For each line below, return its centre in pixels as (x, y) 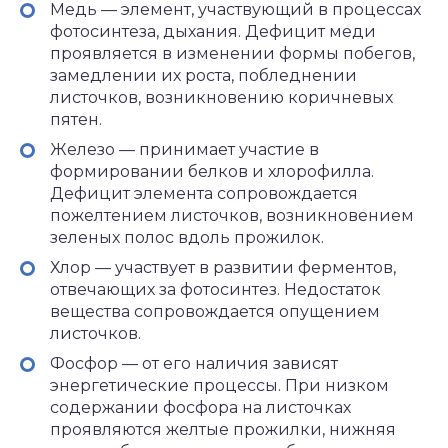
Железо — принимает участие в (184, 149)
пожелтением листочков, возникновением (232, 215)
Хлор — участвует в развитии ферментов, (223, 267)
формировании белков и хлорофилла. (212, 171)
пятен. (76, 119)
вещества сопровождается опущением (215, 311)
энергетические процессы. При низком (219, 385)
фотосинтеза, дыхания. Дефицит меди (213, 31)
